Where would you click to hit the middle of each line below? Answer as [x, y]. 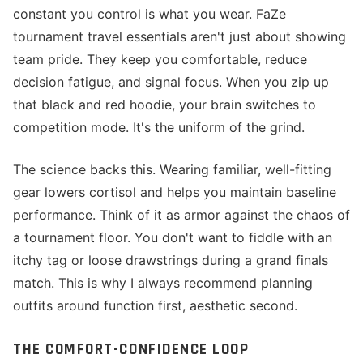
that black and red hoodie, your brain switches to [164, 105]
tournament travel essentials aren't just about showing [179, 36]
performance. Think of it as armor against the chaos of [181, 215]
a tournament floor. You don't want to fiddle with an [173, 237]
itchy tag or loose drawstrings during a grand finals [171, 260]
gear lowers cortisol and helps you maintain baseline [175, 192]
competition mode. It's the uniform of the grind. [159, 127]
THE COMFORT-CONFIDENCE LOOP [131, 350]
